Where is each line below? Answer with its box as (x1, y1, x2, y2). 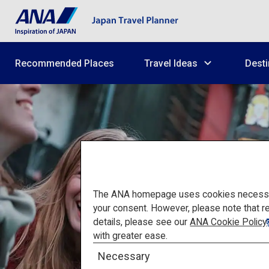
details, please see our (93, 216, 190, 228)
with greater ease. (93, 229, 168, 241)
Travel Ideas (144, 57, 198, 69)
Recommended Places (15, 57, 114, 69)
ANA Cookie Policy (190, 216, 267, 228)
